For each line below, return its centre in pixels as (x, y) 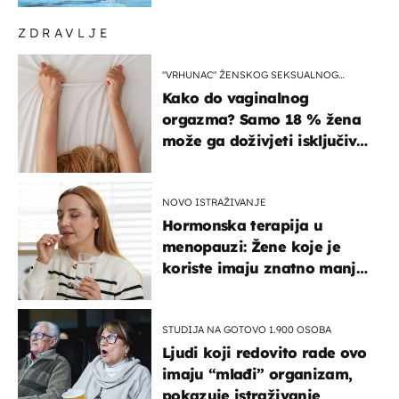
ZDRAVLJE (65, 33)
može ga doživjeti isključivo (264, 140)
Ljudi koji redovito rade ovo (265, 352)
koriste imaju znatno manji (261, 268)
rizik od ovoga (216, 289)
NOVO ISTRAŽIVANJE (214, 202)
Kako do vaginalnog (236, 98)
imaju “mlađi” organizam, (257, 374)
